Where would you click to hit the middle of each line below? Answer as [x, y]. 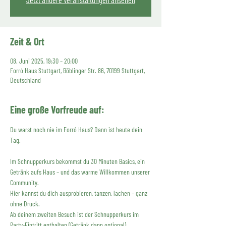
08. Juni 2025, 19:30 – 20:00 [44, 61]
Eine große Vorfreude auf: [57, 109]
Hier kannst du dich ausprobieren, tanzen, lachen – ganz [79, 193]
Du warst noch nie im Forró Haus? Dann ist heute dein [77, 129]
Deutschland [25, 80]
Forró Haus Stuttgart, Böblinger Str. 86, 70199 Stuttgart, [77, 70]
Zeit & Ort [27, 41]
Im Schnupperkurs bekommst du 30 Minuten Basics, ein [78, 161]
